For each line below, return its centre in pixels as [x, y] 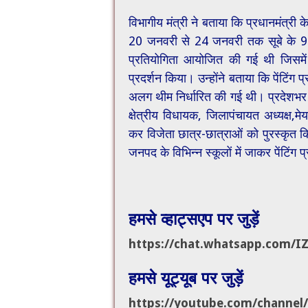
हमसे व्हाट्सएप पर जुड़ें [194, 219]
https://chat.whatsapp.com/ [212, 243]
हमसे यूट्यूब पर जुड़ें [186, 278]
